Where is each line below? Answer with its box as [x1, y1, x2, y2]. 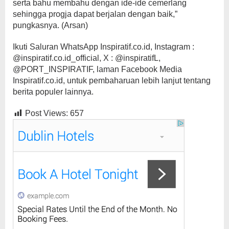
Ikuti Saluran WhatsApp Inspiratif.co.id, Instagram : [13, 42, 194, 51]
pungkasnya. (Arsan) [13, 20, 88, 30]
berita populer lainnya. [13, 87, 94, 96]
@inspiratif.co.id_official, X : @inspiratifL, [13, 53, 161, 62]
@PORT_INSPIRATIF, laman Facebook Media [13, 64, 182, 74]
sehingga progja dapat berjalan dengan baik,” [13, 9, 177, 18]
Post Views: [25, 108, 68, 118]
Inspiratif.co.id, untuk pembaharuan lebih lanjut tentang [13, 76, 211, 85]
